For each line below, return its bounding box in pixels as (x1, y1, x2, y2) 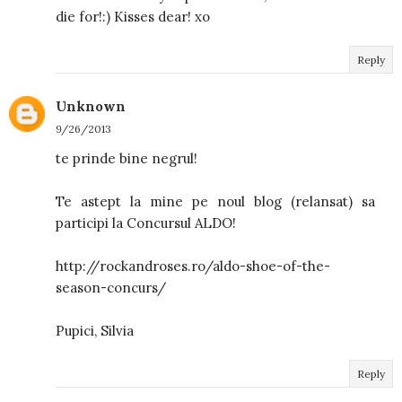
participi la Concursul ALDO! (56, 214, 236, 232)
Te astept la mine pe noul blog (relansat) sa (56, 192, 375, 210)
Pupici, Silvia (56, 321, 134, 339)
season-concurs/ (56, 278, 166, 296)
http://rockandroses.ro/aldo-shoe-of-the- (56, 257, 330, 275)
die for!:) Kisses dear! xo (56, 7, 210, 25)
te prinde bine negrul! (56, 149, 197, 167)
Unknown (56, 97, 126, 115)
